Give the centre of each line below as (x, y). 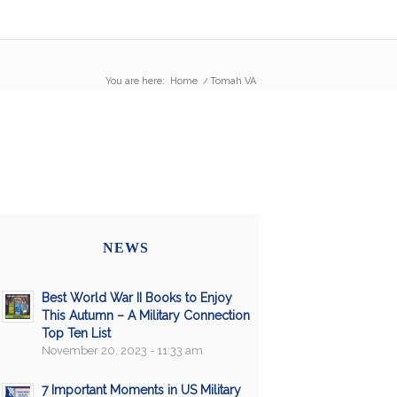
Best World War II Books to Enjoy (136, 297)
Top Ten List (76, 333)
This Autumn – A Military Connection (145, 315)
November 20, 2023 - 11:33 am (122, 350)
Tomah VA (233, 82)
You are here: (135, 82)
